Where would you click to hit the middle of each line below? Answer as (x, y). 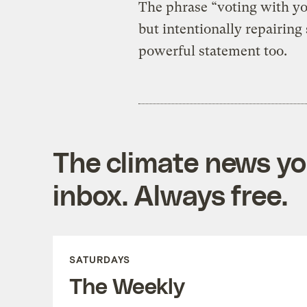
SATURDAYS (99, 259)
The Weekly (127, 285)
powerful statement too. (212, 51)
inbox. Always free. (170, 194)
